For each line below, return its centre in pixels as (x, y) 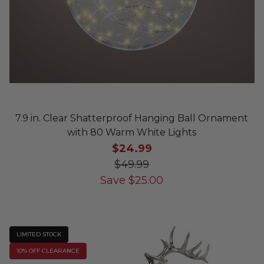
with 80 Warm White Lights (132, 132)
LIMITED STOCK (39, 234)
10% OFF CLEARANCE (48, 250)
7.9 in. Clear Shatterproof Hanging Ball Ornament (132, 118)
